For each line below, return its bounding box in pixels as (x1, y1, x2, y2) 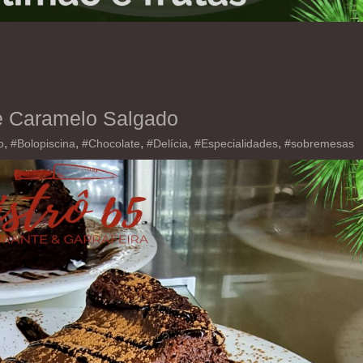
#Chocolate (82, 136, 140, 150)
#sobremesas (284, 136, 354, 150)
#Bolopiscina (11, 136, 75, 150)
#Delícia (147, 136, 188, 150)
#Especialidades (194, 136, 278, 150)
